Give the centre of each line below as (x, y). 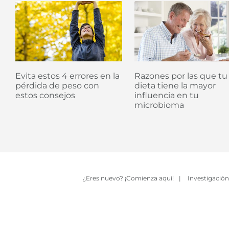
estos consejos (45, 95)
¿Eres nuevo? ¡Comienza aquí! (128, 178)
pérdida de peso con (57, 85)
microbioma (159, 105)
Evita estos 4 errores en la (67, 76)
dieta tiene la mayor (175, 85)
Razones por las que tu (181, 76)
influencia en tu (167, 95)
